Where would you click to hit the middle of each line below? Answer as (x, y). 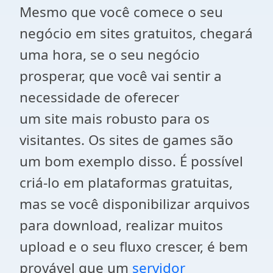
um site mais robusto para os (115, 119)
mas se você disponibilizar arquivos (135, 204)
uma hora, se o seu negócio (110, 55)
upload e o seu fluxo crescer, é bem (134, 246)
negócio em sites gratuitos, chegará (136, 33)
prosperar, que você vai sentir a (121, 76)
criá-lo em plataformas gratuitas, (126, 183)
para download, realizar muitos (121, 225)
